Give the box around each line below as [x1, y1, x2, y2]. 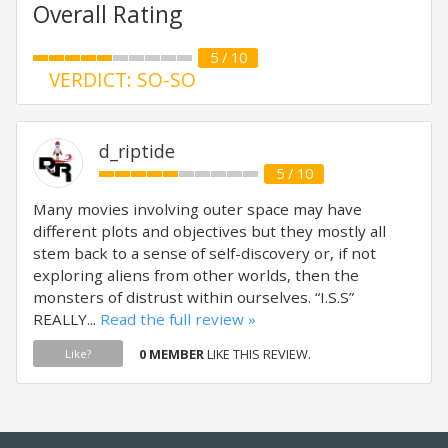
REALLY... [33, 309, 100, 329]
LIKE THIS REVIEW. [204, 345, 311, 363]
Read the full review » [100, 309, 256, 329]
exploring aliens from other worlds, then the [33, 265, 359, 285]
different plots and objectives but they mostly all [33, 221, 386, 241]
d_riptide [99, 139, 175, 163]
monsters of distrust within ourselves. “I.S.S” [33, 287, 354, 307]
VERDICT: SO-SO [49, 66, 196, 93]
